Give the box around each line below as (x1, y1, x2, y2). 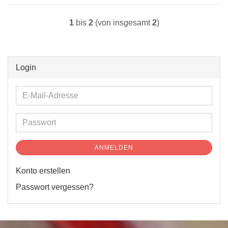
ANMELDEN (95, 144, 133, 151)
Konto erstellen (16, 166, 70, 175)
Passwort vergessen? (16, 183, 94, 191)
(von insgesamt (93, 18, 152, 27)
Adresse (22, 114, 52, 123)
